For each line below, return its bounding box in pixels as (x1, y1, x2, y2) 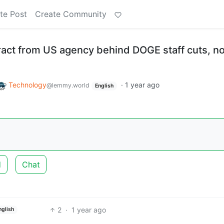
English (94, 82, 113, 89)
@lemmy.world (46, 81, 89, 89)
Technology (8, 80, 46, 89)
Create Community (35, 9, 106, 19)
